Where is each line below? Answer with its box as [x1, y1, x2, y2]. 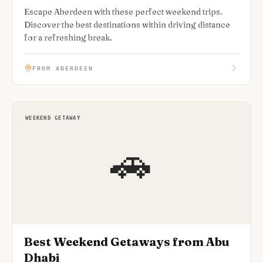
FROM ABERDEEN [32, 65, 93, 72]
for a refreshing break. [24, 32, 112, 43]
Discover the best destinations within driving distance [24, 19, 230, 30]
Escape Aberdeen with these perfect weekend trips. [24, 6, 222, 17]
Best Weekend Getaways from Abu [24, 234, 230, 249]
